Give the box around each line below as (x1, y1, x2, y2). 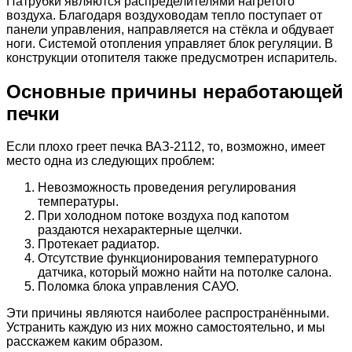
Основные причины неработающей (6, 80, 343, 102)
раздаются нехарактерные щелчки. (38, 223, 242, 237)
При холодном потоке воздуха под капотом (38, 209, 289, 223)
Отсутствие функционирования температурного (38, 251, 318, 266)
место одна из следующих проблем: (6, 154, 214, 168)
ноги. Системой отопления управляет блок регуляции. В (6, 36, 333, 50)
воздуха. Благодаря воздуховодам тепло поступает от (6, 8, 322, 22)
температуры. (38, 195, 119, 209)
